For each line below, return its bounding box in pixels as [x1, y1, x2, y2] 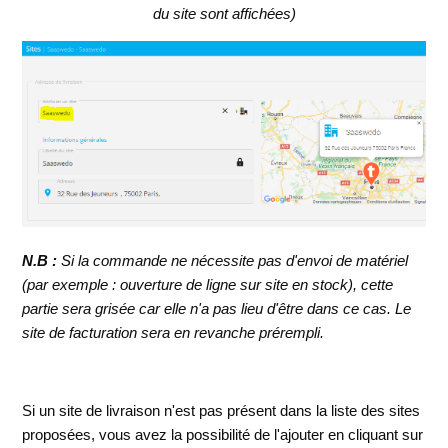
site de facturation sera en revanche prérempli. [22, 324, 325, 342]
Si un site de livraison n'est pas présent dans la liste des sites [22, 402, 421, 420]
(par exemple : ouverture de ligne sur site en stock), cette [22, 276, 394, 294]
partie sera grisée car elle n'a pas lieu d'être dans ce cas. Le [22, 300, 412, 318]
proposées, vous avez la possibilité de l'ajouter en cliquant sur [22, 426, 424, 444]
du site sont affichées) [152, 4, 296, 22]
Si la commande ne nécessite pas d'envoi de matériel [57, 252, 409, 270]
